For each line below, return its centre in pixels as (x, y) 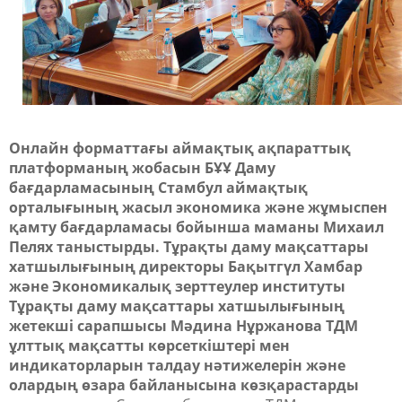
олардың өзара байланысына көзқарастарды (184, 385)
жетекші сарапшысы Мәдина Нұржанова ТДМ (184, 325)
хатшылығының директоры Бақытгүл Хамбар (186, 266)
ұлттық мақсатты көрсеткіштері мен (149, 345)
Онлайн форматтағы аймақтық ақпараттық (180, 148)
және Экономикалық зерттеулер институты (177, 286)
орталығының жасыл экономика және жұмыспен (198, 207)
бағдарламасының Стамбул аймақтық (158, 187)
